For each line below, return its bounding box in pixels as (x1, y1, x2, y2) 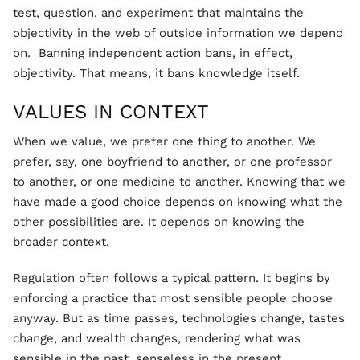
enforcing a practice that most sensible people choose (13, 291, 333, 305)
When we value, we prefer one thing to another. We (13, 134, 316, 149)
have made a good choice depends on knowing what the (13, 194, 342, 209)
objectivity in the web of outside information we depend (13, 26, 343, 40)
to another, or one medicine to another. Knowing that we (13, 174, 346, 189)
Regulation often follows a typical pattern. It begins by (13, 271, 330, 285)
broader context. (13, 235, 109, 249)
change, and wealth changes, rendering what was (13, 331, 301, 346)
